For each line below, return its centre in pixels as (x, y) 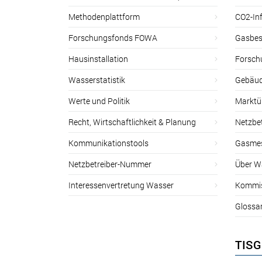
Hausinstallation (98, 58)
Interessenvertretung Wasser (121, 185)
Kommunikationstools (108, 143)
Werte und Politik (99, 101)
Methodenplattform (104, 16)
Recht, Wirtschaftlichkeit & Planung (132, 122)
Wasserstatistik (97, 80)
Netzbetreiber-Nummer (110, 164)
